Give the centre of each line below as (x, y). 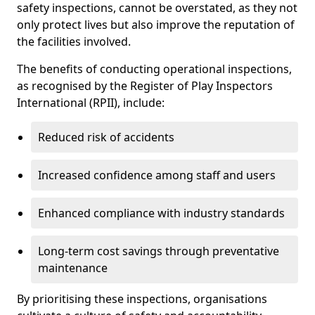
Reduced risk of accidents (106, 137)
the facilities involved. (75, 41)
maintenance (73, 268)
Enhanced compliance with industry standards (161, 213)
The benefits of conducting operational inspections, (154, 69)
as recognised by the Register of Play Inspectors (145, 86)
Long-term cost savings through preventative (159, 251)
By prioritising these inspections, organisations (142, 299)
